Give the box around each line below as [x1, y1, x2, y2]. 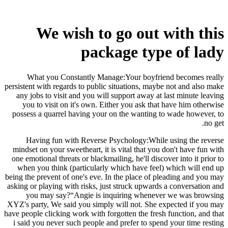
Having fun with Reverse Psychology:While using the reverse [26, 135, 224, 145]
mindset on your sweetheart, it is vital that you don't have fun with [13, 145, 224, 154]
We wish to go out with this [36, 24, 224, 43]
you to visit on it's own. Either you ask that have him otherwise [22, 100, 224, 109]
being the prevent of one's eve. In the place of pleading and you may [5, 172, 224, 181]
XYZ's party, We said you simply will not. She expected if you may [7, 199, 224, 209]
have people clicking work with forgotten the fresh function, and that [4, 209, 224, 218]
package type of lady [81, 43, 224, 62]
